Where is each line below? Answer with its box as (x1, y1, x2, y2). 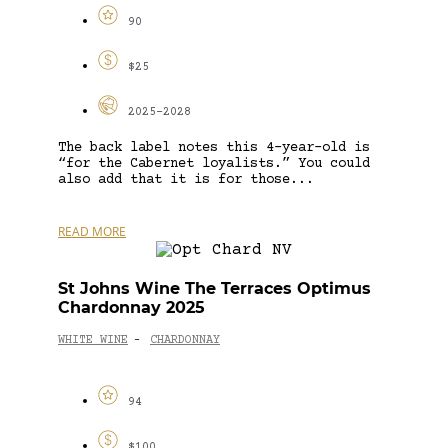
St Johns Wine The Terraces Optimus (58, 278, 371, 298)
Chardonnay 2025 (58, 297, 205, 317)
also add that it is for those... (58, 171, 314, 188)
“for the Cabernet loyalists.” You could (58, 155, 370, 172)
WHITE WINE (58, 334, 128, 348)
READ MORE (58, 222, 126, 240)
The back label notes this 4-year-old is (58, 139, 370, 156)
